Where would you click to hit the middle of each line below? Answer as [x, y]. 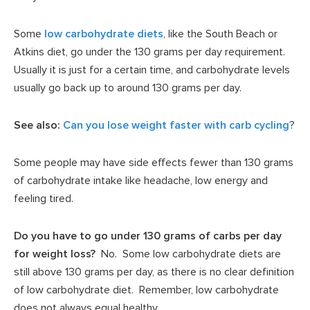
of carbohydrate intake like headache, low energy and [141, 180]
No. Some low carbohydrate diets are [188, 254]
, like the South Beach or [220, 34]
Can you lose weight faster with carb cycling [176, 125]
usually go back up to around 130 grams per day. [128, 88]
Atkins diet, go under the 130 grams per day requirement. [151, 52]
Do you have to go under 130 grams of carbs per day [148, 236]
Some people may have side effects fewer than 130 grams [154, 162]
